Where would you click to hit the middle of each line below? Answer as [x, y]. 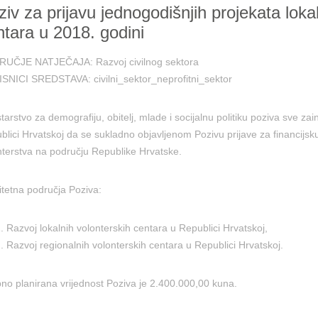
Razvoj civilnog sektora [147, 62]
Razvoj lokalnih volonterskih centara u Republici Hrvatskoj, [137, 228]
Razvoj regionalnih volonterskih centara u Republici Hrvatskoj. [144, 245]
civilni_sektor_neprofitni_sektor [163, 79]
